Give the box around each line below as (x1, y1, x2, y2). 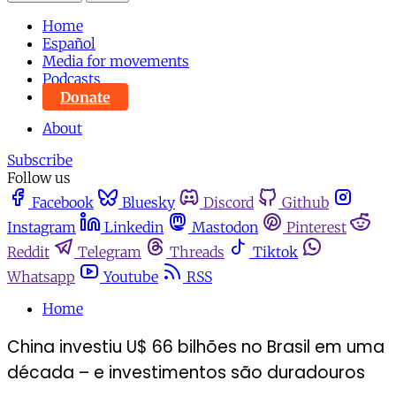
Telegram (78, 243, 141, 262)
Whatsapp (7, 268, 75, 286)
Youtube (103, 268, 158, 286)
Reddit (7, 243, 49, 262)
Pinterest (286, 218, 346, 237)
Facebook (32, 194, 94, 212)
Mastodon (192, 218, 258, 237)
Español (42, 34, 95, 53)
